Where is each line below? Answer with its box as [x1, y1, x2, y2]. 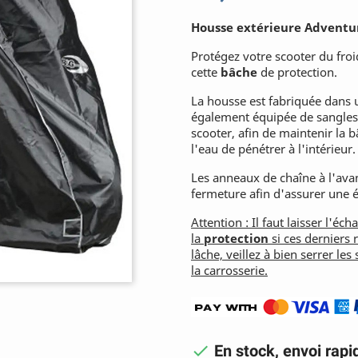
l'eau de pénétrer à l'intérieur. [191, 141, 356, 157]
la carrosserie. [191, 262, 268, 278]
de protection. [257, 64, 337, 80]
